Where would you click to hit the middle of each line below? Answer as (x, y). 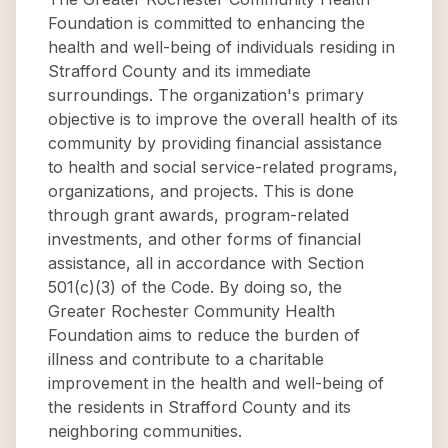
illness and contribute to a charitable (186, 359)
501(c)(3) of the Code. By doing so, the (195, 287)
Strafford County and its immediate (179, 71)
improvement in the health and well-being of (216, 383)
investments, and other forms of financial (204, 239)
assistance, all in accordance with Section (206, 263)
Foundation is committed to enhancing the (206, 23)
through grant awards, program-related (198, 215)
